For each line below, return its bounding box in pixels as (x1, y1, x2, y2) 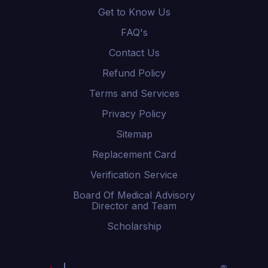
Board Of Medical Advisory (73, 189, 195, 201)
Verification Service (90, 169, 178, 181)
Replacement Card (92, 148, 176, 160)
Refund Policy (102, 67, 166, 79)
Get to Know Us (98, 6, 170, 18)
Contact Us (108, 47, 160, 59)
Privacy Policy (102, 108, 166, 120)
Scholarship (106, 220, 162, 232)
